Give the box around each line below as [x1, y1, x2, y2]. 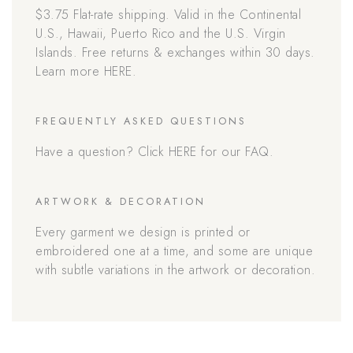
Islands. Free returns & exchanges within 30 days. [35, 43, 315, 62]
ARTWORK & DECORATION [35, 194, 206, 210]
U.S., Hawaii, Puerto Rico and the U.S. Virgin [35, 24, 286, 43]
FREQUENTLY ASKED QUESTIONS [35, 113, 247, 129]
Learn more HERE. [35, 62, 136, 81]
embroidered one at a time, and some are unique [35, 242, 313, 261]
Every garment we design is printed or [35, 223, 251, 242]
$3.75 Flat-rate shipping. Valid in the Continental [35, 6, 301, 24]
